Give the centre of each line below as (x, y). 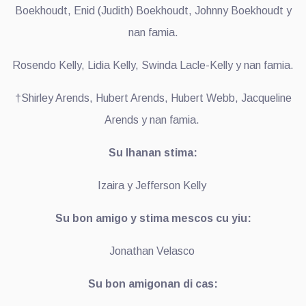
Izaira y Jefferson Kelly (153, 185)
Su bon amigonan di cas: (153, 283)
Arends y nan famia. (153, 120)
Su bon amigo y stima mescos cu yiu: (153, 218)
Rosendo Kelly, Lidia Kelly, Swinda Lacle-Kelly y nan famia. (153, 65)
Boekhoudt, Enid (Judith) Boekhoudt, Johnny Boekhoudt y (153, 10)
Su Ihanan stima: (153, 152)
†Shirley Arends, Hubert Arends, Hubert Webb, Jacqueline (153, 98)
